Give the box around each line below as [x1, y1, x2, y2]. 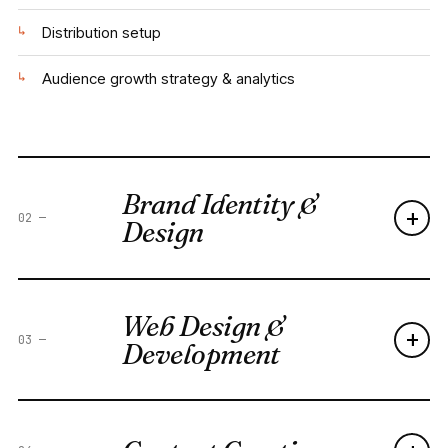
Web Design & [122, 308, 285, 343]
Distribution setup [42, 22, 161, 42]
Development [122, 336, 280, 371]
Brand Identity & [122, 187, 318, 221]
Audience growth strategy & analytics [42, 68, 295, 88]
